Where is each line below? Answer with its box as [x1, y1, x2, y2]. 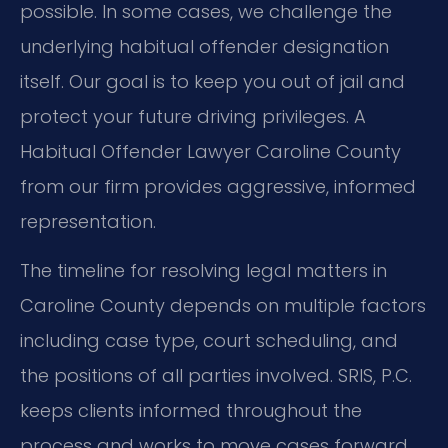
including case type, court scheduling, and [20, 328, 398, 354]
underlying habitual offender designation [20, 33, 389, 59]
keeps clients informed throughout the [20, 398, 362, 424]
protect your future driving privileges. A [20, 103, 366, 129]
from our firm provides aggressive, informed [20, 173, 416, 199]
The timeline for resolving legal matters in [20, 258, 387, 284]
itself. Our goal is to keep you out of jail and [20, 68, 405, 94]
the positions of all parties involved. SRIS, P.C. [20, 363, 412, 389]
